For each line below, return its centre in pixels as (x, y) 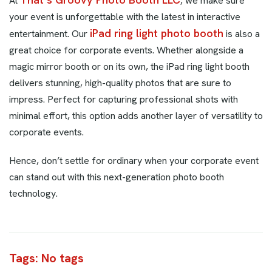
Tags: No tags (46, 258)
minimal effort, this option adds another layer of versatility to (136, 116)
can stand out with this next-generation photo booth (117, 177)
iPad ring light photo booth (157, 33)
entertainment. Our (49, 34)
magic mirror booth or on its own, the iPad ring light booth (129, 67)
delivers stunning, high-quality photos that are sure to (120, 83)
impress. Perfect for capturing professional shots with (124, 100)
